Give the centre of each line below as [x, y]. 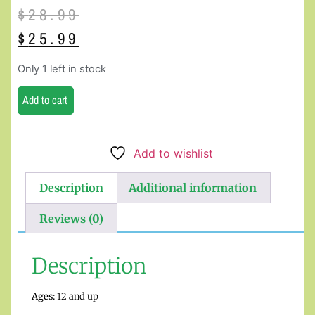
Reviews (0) [72, 218]
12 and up [77, 297]
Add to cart [45, 100]
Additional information [192, 188]
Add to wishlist [173, 154]
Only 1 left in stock [62, 69]
